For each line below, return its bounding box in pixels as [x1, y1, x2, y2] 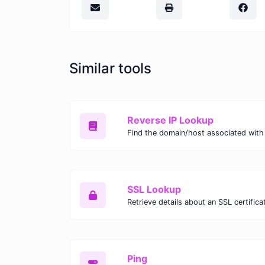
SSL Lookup [127, 183, 181, 196]
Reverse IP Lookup [127, 114, 214, 127]
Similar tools [69, 60, 151, 77]
